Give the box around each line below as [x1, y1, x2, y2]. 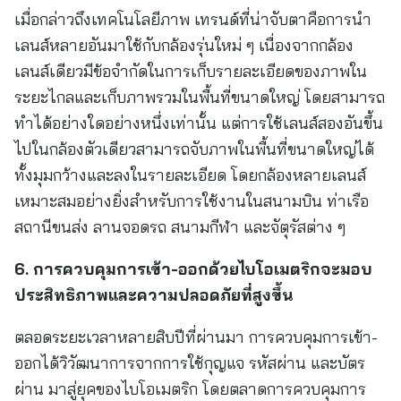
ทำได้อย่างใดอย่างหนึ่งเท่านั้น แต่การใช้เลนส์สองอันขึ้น [14, 113, 383, 133]
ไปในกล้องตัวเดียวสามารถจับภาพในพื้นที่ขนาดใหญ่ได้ [14, 139, 374, 159]
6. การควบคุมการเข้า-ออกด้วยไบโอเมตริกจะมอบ [14, 259, 372, 279]
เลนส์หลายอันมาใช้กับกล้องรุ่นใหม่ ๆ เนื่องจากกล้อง [14, 35, 354, 55]
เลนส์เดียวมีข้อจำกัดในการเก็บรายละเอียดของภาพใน [14, 61, 367, 81]
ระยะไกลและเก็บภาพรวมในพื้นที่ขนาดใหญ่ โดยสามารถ [14, 87, 385, 107]
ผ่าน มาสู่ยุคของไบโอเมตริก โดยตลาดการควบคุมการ [14, 379, 366, 399]
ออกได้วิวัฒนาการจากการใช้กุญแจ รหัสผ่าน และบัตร [14, 353, 365, 373]
